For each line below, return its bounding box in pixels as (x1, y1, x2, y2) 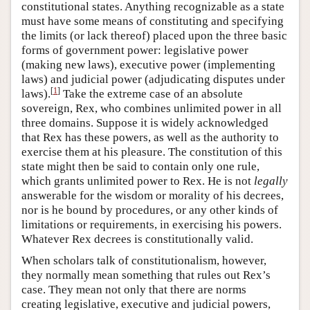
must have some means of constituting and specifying (21, 14, 284, 28)
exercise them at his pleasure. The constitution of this (21, 145, 282, 158)
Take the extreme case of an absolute (60, 86, 243, 100)
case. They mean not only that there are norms (21, 282, 246, 296)
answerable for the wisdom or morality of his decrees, (21, 188, 284, 202)
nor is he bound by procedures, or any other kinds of (21, 203, 278, 217)
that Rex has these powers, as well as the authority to (21, 130, 279, 144)
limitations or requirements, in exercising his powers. (21, 217, 282, 231)
